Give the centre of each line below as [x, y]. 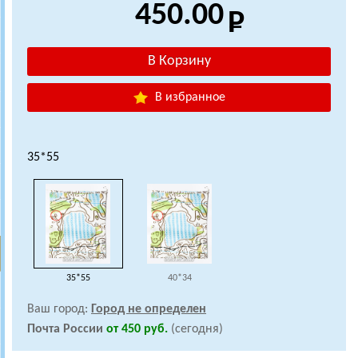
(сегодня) [197, 329]
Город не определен [149, 309]
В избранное [188, 97]
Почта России [65, 329]
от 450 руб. [139, 329]
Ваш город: [59, 309]
